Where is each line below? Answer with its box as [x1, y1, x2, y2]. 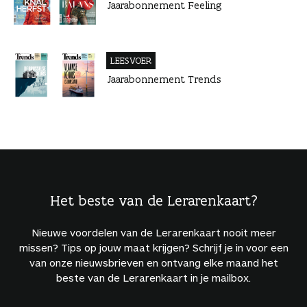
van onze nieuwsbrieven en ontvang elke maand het [29, 256, 278, 269]
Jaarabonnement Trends [108, 72, 221, 86]
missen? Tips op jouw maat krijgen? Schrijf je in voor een [19, 241, 288, 254]
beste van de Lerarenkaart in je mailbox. [56, 271, 251, 284]
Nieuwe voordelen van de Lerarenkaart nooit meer [31, 226, 276, 239]
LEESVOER [110, 54, 151, 66]
